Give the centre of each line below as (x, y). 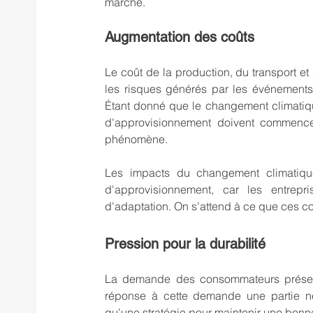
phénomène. (136, 139)
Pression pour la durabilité (185, 243)
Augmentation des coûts (180, 37)
